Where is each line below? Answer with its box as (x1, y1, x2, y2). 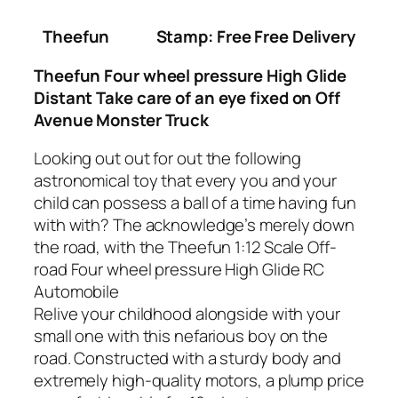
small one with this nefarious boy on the (34, 324, 328, 348)
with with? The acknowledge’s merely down (34, 213, 354, 237)
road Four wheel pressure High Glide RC (34, 258, 325, 282)
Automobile (34, 280, 120, 304)
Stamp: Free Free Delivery (155, 25, 355, 49)
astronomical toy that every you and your (34, 169, 337, 193)
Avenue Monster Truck (34, 107, 209, 131)
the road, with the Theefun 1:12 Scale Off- (34, 235, 337, 259)
